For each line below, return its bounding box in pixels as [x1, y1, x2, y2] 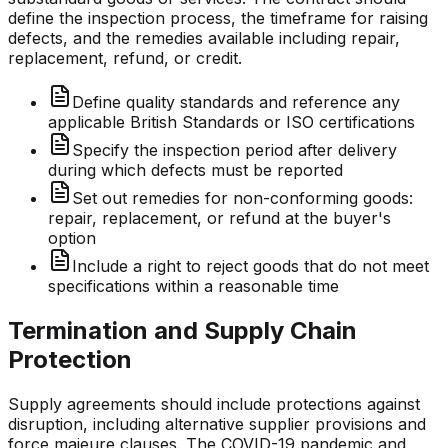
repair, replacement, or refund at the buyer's [48, 208, 391, 229]
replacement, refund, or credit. [8, 48, 242, 69]
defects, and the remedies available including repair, [8, 28, 400, 49]
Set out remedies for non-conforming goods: [72, 188, 413, 209]
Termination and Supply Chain [8, 316, 357, 346]
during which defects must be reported [48, 160, 343, 181]
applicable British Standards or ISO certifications [48, 112, 415, 133]
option [48, 228, 96, 249]
